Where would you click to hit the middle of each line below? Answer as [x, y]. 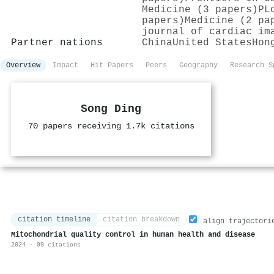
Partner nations [57, 43]
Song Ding [111, 109]
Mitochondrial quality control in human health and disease [133, 235]
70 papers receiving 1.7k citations [111, 126]
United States [212, 43]
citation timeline [54, 220]
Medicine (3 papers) [200, 9]
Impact [65, 65]
